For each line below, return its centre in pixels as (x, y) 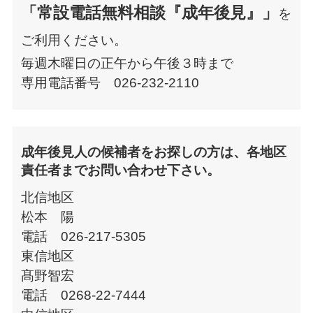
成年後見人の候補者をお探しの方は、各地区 (153, 152)
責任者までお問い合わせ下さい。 (120, 170)
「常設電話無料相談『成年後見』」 (149, 13)
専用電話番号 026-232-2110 (110, 83)
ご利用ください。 (74, 41)
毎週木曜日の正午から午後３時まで (127, 64)
